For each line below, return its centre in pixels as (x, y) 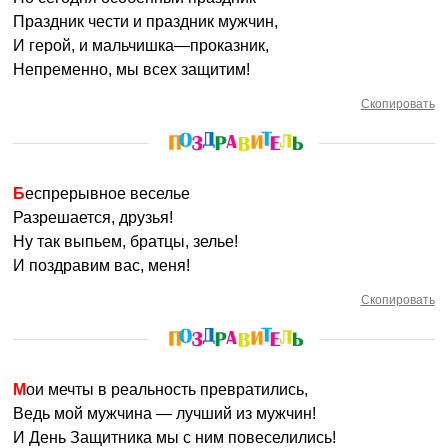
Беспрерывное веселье (108, 193)
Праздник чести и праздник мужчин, (146, 21)
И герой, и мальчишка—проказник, (141, 45)
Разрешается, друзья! (93, 217)
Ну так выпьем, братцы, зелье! (126, 241)
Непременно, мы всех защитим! (132, 69)
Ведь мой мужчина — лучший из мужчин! (165, 413)
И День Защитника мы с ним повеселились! (175, 437)
